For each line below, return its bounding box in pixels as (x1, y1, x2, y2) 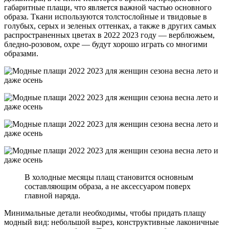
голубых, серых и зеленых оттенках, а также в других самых (4, 21, 216, 30)
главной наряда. (25, 191, 80, 200)
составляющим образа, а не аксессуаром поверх (25, 181, 191, 191)
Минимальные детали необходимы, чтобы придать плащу (4, 208, 206, 217)
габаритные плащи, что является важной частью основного (4, 3, 212, 12)
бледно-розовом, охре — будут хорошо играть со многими (4, 39, 208, 49)
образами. (4, 49, 38, 58)
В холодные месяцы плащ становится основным (25, 172, 193, 181)
